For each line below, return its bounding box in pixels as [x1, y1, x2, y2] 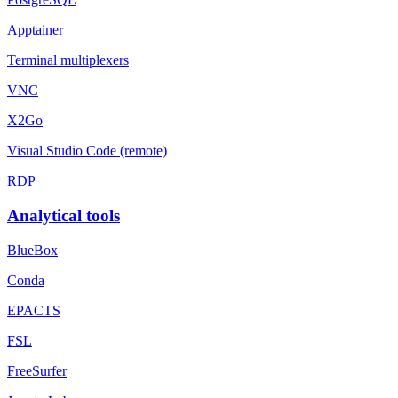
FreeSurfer [7, 362, 67, 378]
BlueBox [7, 242, 58, 258]
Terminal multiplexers [7, 52, 129, 68]
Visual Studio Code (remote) [7, 143, 167, 159]
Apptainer [7, 22, 63, 38]
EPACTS [7, 302, 60, 318]
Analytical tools [7, 206, 120, 226]
